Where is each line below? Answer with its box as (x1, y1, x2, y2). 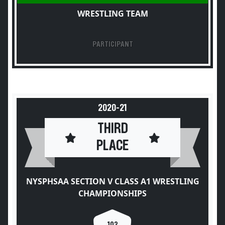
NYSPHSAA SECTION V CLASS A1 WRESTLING (26, 176, 199, 187)
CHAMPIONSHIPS (78, 188, 147, 199)
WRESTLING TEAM (77, 8, 148, 19)
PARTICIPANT (92, 40, 133, 48)
